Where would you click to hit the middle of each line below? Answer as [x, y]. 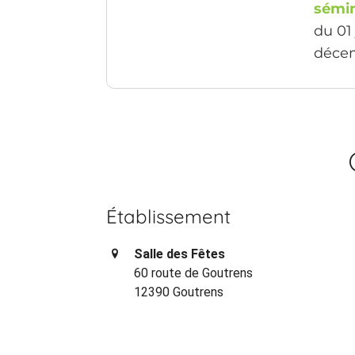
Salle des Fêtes [180, 254]
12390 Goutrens [179, 292]
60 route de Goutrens [194, 273]
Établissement [169, 217]
